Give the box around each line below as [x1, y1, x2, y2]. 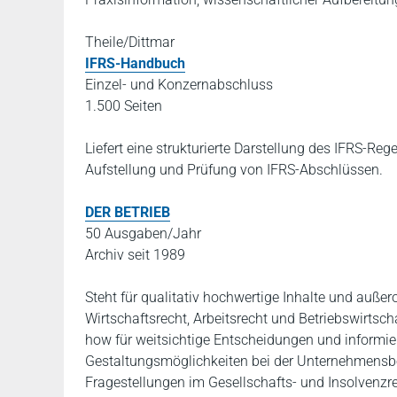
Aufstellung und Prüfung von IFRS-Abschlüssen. [85, 161, 383, 178]
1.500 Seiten [85, 97, 162, 114]
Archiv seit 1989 [85, 246, 185, 263]
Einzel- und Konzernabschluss [85, 76, 273, 93]
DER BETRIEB [85, 204, 170, 221]
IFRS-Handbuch [85, 55, 185, 72]
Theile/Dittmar [85, 34, 175, 51]
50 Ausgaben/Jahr [85, 225, 201, 242]
